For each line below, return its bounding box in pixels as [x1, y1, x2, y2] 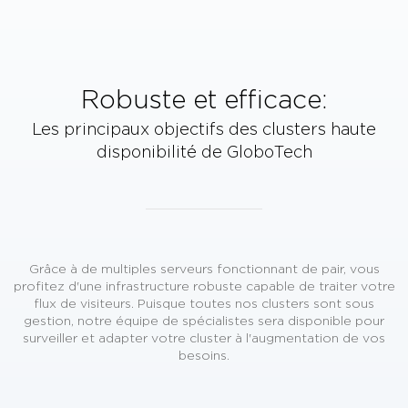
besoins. [178, 348, 229, 362]
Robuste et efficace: [80, 86, 328, 113]
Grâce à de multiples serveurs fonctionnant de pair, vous [28, 261, 380, 275]
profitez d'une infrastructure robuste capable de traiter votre [13, 279, 395, 292]
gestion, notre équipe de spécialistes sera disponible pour [24, 313, 384, 327]
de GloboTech [196, 143, 312, 160]
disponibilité [96, 143, 197, 160]
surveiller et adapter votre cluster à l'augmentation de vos [23, 331, 385, 344]
